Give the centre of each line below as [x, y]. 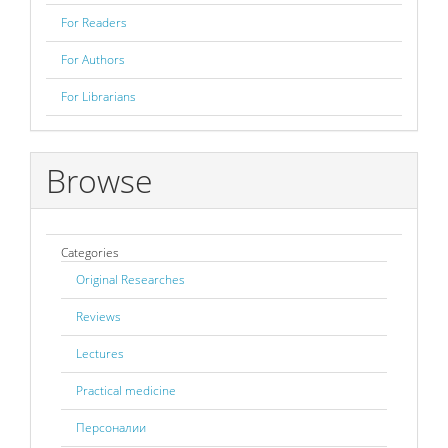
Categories [90, 253]
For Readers [94, 22]
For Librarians [98, 96]
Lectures [100, 354]
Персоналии [111, 428]
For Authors [93, 59]
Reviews [98, 317]
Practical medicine [126, 391]
